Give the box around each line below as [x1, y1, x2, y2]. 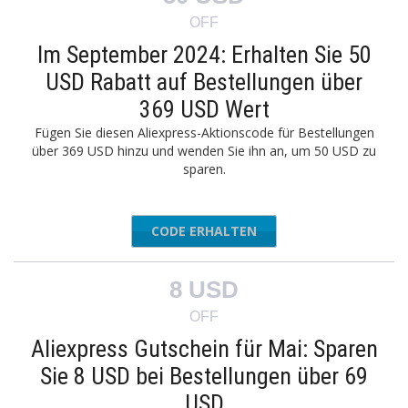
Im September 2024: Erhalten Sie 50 [36, 41, 372, 68]
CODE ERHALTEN [151, 222, 257, 240]
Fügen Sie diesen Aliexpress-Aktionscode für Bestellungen [34, 124, 374, 141]
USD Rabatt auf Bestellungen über [46, 68, 362, 96]
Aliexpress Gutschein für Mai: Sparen [30, 335, 378, 362]
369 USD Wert [138, 96, 270, 123]
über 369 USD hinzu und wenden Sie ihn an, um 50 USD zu [32, 142, 376, 159]
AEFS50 [221, 222, 266, 240]
